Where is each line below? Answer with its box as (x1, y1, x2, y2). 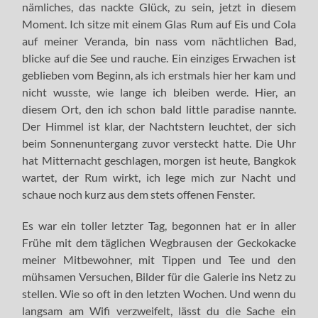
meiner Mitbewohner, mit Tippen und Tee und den (22, 252, 296, 266)
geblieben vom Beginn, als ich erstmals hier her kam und (22, 67, 296, 82)
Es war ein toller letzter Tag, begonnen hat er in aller (22, 218, 296, 232)
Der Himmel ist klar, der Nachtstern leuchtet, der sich (22, 119, 296, 133)
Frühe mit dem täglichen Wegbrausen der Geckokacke (22, 235, 296, 249)
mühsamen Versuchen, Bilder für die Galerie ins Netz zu (22, 269, 296, 283)
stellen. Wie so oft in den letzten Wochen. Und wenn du (22, 286, 296, 300)
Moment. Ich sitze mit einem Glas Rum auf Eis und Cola (22, 16, 296, 31)
